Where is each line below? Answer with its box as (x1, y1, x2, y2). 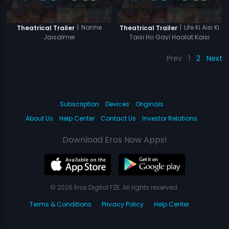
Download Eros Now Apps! (62, 134, 167, 146)
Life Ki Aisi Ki (184, 23, 220, 32)
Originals (135, 100, 164, 109)
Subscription (59, 100, 99, 109)
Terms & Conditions (30, 200, 91, 209)
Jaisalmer (43, 32, 76, 41)
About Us (26, 114, 53, 123)
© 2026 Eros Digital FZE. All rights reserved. (50, 183, 179, 192)
